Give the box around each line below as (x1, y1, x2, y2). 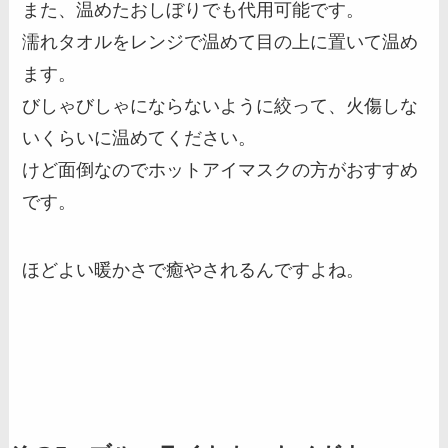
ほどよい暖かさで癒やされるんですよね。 (22, 259, 365, 280)
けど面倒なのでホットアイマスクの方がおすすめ (22, 159, 419, 180)
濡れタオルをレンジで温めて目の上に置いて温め (22, 31, 419, 52)
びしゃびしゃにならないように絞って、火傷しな (22, 95, 419, 116)
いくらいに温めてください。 (22, 127, 257, 148)
